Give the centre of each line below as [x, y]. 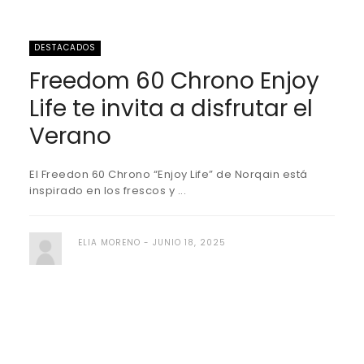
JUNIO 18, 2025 [189, 243]
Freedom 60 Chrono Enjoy [174, 81]
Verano [70, 136]
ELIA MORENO [109, 243]
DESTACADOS [65, 48]
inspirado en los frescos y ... [108, 191]
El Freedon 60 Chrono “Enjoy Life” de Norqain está [169, 174]
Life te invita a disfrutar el [171, 108]
